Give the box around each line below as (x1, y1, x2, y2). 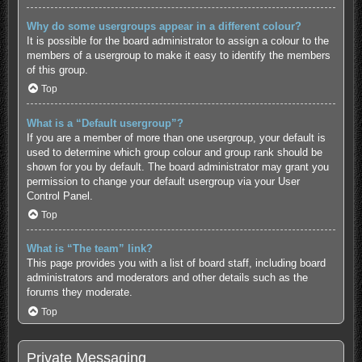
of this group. (26, 63, 88, 76)
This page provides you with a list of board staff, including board (26, 257, 326, 270)
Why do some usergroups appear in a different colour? (26, 19, 301, 32)
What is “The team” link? (26, 242, 153, 255)
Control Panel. (26, 189, 93, 202)
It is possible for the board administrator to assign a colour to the (26, 34, 329, 47)
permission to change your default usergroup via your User (26, 175, 300, 187)
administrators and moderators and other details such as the (26, 271, 308, 284)
